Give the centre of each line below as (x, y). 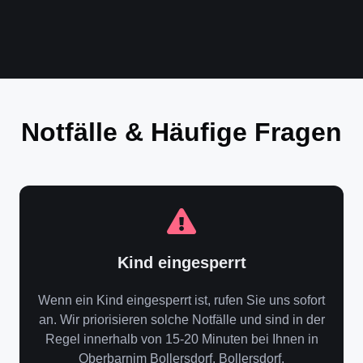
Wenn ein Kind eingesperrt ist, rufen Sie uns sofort (181, 300)
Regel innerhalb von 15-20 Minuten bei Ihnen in (181, 339)
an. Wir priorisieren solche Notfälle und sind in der (181, 320)
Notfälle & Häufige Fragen (181, 132)
